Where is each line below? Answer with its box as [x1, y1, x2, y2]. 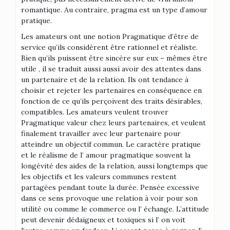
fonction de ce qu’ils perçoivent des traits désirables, [21, 97, 202, 106]
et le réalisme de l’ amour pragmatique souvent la [21, 150, 190, 160]
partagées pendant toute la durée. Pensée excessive [21, 183, 199, 192]
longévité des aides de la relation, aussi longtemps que [21, 161, 208, 170]
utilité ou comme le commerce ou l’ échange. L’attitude [21, 204, 209, 214]
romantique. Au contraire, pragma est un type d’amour [21, 5, 207, 14]
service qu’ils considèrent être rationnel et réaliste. [21, 43, 198, 52]
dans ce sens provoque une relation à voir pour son [21, 194, 198, 203]
